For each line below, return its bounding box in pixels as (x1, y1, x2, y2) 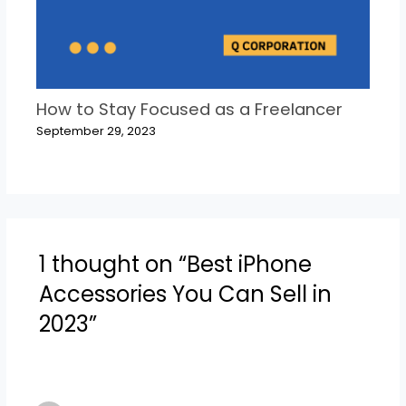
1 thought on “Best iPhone (38, 249, 312, 280)
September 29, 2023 (36, 123, 157, 140)
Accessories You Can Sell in (38, 279, 332, 310)
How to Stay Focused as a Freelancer (36, 97, 343, 121)
